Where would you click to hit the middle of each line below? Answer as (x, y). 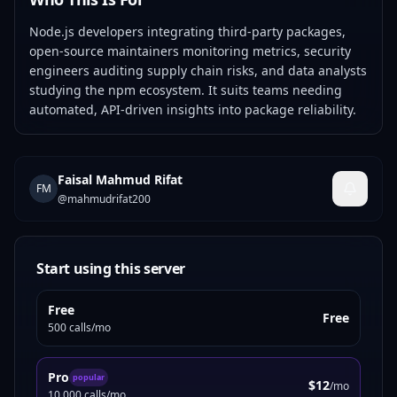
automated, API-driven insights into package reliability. (193, 109)
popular (89, 377)
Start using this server (111, 269)
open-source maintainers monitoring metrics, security (190, 51)
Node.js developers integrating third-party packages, (187, 31)
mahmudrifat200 (109, 199)
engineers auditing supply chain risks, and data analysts (198, 70)
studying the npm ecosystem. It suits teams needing (186, 90)
